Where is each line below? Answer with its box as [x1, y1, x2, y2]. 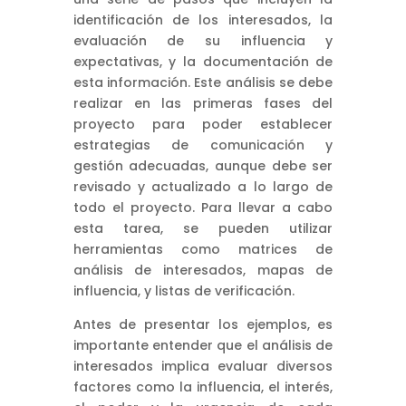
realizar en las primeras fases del [72, 93, 333, 112]
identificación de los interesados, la [72, 10, 333, 29]
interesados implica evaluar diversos [72, 356, 333, 375]
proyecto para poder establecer [72, 114, 333, 133]
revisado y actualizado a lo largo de [72, 177, 333, 196]
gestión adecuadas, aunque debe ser [72, 156, 333, 175]
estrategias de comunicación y [72, 135, 333, 154]
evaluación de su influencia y [72, 31, 333, 50]
